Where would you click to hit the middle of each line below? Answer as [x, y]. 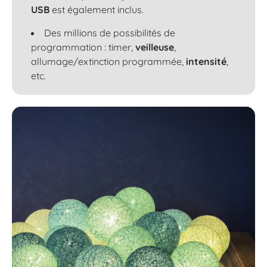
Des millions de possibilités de [110, 33]
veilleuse [155, 47]
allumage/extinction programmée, [108, 61]
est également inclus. [97, 10]
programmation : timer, [83, 47]
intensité [206, 61]
